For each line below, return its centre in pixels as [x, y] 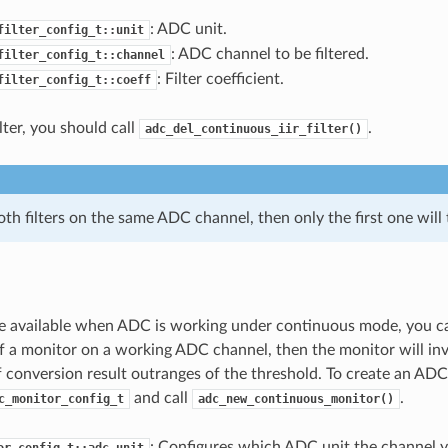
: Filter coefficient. [220, 78]
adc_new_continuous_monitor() [295, 398]
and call [160, 397]
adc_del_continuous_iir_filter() [253, 128]
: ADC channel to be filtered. [269, 53]
